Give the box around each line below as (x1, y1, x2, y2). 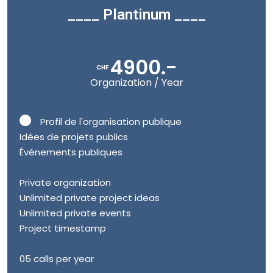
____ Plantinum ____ (67, 6, 206, 23)
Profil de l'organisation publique (40, 115, 182, 128)
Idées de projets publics (19, 130, 128, 143)
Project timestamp (19, 222, 106, 235)
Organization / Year (90, 76, 183, 90)
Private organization (19, 176, 111, 189)
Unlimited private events (19, 207, 131, 219)
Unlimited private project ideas (19, 191, 160, 204)
